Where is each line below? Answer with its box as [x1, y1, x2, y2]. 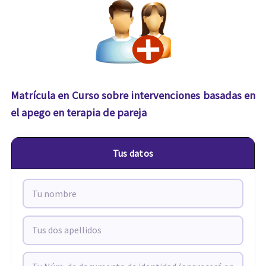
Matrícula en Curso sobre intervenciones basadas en [10, 88, 256, 103]
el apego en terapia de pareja [10, 106, 147, 120]
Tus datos [112, 147, 154, 159]
